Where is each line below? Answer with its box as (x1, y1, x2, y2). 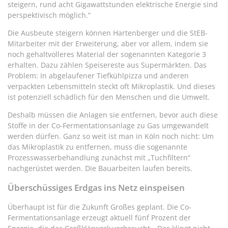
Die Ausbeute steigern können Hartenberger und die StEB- (8, 28, 208, 38)
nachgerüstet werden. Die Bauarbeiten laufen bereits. (8, 163, 192, 174)
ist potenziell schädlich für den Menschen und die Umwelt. (8, 92, 210, 102)
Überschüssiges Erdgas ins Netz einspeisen (8, 182, 185, 194)
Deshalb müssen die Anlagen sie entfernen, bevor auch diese (8, 110, 218, 120)
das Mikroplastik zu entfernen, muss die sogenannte (8, 142, 187, 152)
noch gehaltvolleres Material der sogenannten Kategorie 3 (8, 49, 206, 60)
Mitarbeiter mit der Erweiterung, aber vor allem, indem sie (8, 39, 208, 49)
